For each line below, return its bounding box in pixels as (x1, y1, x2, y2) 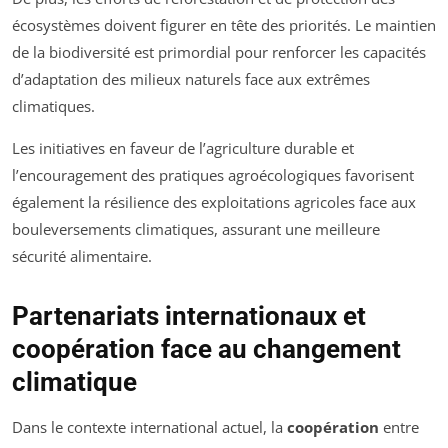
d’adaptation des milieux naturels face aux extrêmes (12, 68, 370, 89)
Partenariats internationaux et (12, 300, 366, 331)
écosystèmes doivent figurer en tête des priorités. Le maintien (12, 14, 436, 35)
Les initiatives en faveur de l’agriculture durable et (12, 137, 354, 158)
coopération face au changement (12, 333, 401, 364)
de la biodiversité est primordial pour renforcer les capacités (12, 41, 426, 62)
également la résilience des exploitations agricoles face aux (12, 191, 416, 212)
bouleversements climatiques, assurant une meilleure (12, 218, 380, 239)
